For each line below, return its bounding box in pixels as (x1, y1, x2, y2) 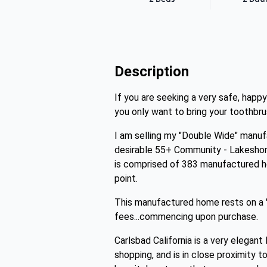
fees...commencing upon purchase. (114, 211, 258, 222)
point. (114, 173, 138, 184)
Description (114, 63, 189, 80)
